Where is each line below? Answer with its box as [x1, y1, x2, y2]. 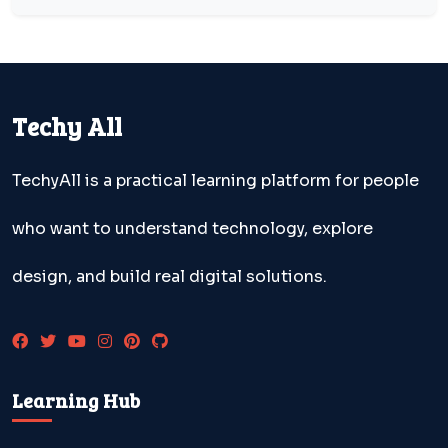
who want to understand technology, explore [12, 217, 373, 239]
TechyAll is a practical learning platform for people [12, 169, 419, 191]
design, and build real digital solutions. [12, 265, 327, 287]
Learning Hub [12, 386, 140, 413]
